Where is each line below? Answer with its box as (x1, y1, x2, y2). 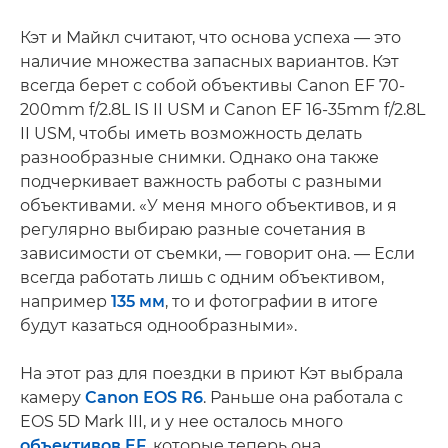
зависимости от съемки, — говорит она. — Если (20, 243, 415, 263)
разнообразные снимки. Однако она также (20, 147, 379, 167)
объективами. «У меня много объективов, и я (20, 195, 397, 215)
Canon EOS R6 (85, 387, 203, 407)
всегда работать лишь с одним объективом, (20, 267, 384, 287)
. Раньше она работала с (203, 387, 403, 407)
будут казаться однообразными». (20, 315, 297, 335)
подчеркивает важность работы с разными (20, 171, 382, 191)
